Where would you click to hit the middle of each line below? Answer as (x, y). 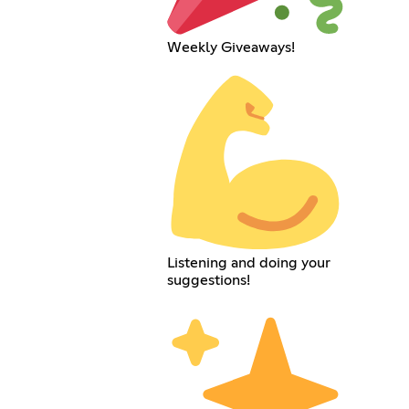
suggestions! (209, 280)
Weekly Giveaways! (231, 47)
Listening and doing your (249, 262)
